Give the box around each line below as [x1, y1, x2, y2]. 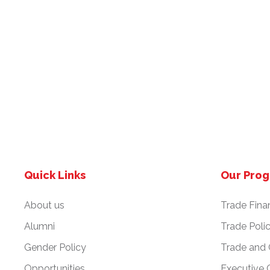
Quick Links [24, 168, 86, 181]
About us [24, 199, 64, 211]
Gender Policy [24, 241, 86, 253]
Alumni [24, 220, 55, 232]
